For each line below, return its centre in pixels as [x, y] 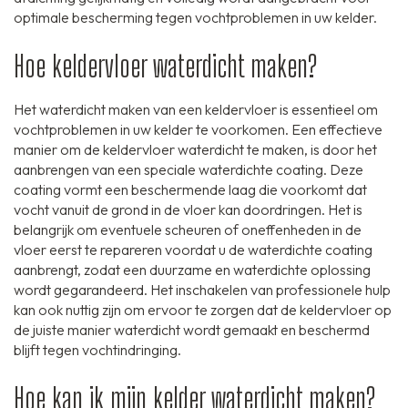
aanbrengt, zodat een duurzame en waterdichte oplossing [192, 270]
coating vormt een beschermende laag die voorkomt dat [190, 190]
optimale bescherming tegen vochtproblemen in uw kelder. [195, 18]
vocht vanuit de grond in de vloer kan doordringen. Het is [188, 210]
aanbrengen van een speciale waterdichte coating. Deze [189, 170]
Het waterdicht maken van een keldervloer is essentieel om [196, 110]
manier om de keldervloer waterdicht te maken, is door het [195, 150]
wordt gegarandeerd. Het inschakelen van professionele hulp [202, 290]
